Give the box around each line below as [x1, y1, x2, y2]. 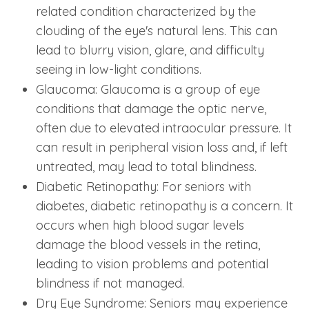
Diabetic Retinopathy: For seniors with [36, 178, 252, 195]
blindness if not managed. [36, 275, 185, 291]
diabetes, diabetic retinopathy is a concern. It [36, 197, 294, 214]
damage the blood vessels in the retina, [36, 236, 261, 252]
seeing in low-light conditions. [36, 61, 202, 77]
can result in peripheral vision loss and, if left [36, 139, 288, 155]
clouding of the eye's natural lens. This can [36, 22, 278, 39]
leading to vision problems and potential [36, 255, 269, 272]
